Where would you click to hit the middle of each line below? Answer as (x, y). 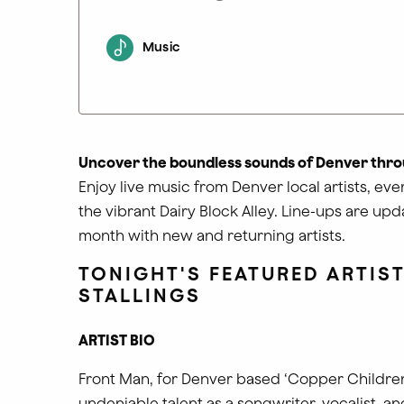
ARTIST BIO (117, 340)
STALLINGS (140, 295)
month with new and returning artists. (212, 235)
